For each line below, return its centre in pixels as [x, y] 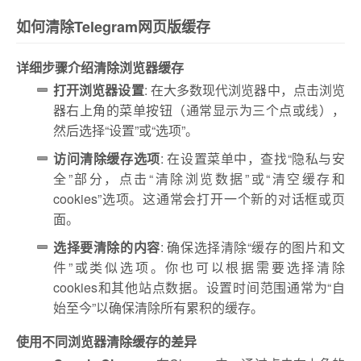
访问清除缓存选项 [107, 158]
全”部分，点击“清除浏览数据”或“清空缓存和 [199, 178]
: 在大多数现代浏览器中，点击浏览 [245, 90]
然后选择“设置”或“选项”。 [126, 130]
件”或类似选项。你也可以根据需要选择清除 [199, 267]
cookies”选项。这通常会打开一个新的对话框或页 [199, 199]
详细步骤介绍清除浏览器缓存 [100, 67]
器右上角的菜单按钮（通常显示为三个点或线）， [199, 110]
